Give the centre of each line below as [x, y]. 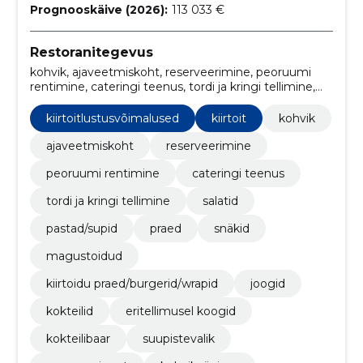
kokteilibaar [78, 338]
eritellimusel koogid [180, 311]
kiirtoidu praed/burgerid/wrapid [132, 283]
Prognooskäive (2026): [98, 9]
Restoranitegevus [91, 52]
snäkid [231, 228]
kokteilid [69, 311]
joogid [267, 283]
